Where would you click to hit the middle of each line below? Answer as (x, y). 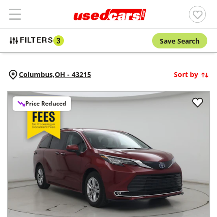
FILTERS (37, 41)
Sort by (186, 74)
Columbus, (37, 74)
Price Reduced (46, 103)
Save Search (180, 41)
